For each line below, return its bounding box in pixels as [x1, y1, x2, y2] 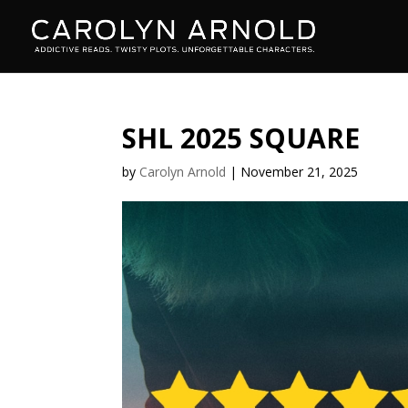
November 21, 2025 [240, 163, 359, 180]
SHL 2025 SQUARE [122, 119, 361, 157]
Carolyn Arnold [139, 163, 227, 180]
